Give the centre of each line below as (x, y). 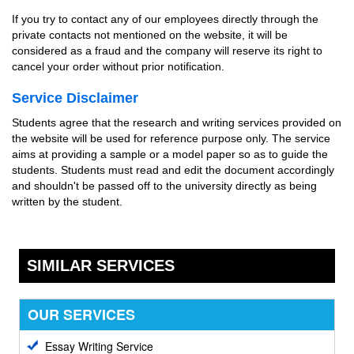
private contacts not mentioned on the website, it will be (150, 35)
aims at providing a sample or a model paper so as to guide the (170, 154)
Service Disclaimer (75, 98)
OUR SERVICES (81, 314)
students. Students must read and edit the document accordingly (173, 170)
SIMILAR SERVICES (101, 265)
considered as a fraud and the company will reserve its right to (167, 51)
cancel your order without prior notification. (118, 66)
